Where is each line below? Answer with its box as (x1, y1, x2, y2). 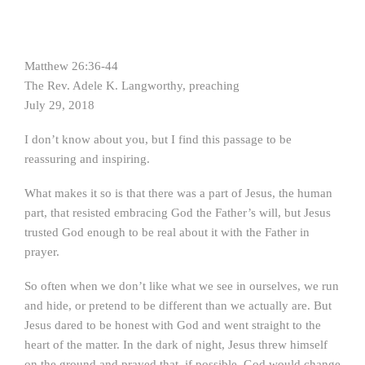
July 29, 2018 (24, 99, 95, 112)
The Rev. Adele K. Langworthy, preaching (24, 79, 240, 92)
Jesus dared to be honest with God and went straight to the (24, 319, 321, 332)
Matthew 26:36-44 (24, 59, 118, 73)
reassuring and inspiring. (24, 152, 150, 165)
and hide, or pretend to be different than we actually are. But (24, 299, 332, 312)
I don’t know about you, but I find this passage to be (24, 133, 292, 146)
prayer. (24, 245, 59, 258)
